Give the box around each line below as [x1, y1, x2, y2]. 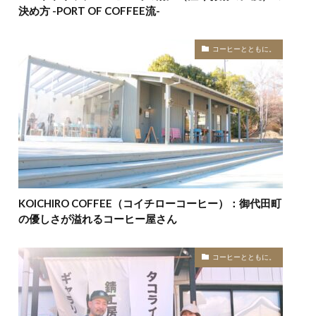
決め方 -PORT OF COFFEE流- [18, 4, 160, 17]
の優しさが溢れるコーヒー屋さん [18, 212, 177, 225]
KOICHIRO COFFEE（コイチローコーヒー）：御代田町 [18, 196, 281, 209]
